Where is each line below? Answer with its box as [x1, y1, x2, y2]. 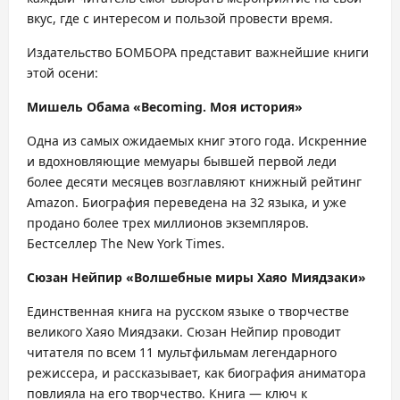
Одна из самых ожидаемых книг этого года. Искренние [27, 132, 367, 149]
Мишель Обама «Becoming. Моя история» [27, 98, 303, 115]
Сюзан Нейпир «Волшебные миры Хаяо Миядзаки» [27, 269, 368, 286]
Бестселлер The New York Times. [27, 235, 225, 252]
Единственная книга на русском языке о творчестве [27, 303, 349, 320]
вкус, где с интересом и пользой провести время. [27, 10, 333, 27]
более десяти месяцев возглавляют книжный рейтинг [27, 173, 362, 190]
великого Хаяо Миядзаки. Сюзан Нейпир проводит [27, 323, 341, 340]
